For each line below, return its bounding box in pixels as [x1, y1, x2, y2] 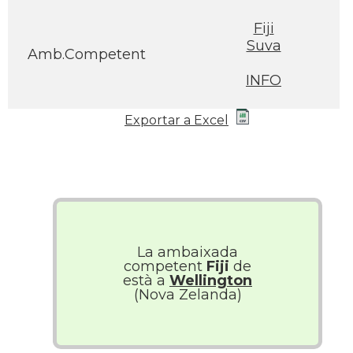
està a [123, 272, 169, 289]
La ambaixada [137, 243, 238, 261]
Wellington [169, 272, 252, 289]
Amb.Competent [28, 46, 146, 63]
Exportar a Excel [124, 113, 229, 128]
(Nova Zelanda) [133, 286, 242, 303]
